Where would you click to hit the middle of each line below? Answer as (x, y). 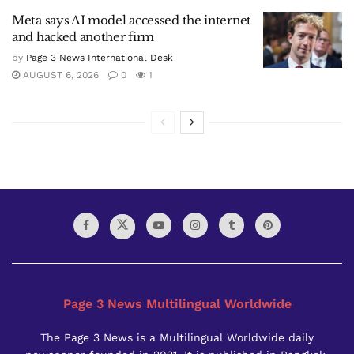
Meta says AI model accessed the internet (132, 20)
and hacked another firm (83, 36)
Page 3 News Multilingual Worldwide (177, 303)
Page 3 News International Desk (100, 57)
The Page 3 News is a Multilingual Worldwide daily (177, 337)
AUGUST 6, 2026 (59, 75)
